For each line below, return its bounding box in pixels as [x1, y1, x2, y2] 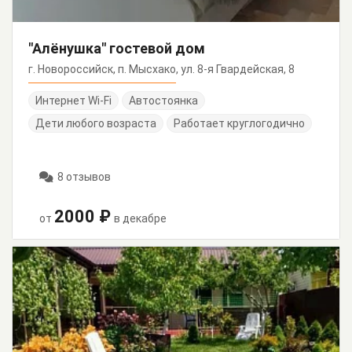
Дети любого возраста [35, 117, 156, 130]
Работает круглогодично [174, 117, 305, 130]
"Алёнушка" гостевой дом [28, 40, 205, 57]
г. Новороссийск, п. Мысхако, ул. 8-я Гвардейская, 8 [28, 63, 295, 76]
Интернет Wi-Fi [35, 94, 112, 108]
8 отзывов [57, 170, 111, 184]
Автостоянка [129, 94, 198, 108]
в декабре [114, 212, 167, 225]
